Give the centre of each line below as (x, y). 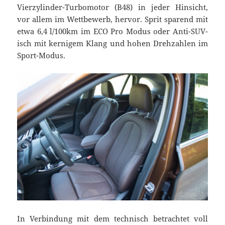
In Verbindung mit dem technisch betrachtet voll (113, 218)
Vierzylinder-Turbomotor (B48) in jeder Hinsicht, (113, 7)
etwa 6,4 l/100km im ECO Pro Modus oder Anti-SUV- (113, 31)
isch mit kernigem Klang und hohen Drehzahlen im (113, 43)
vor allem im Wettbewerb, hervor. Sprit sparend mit (113, 19)
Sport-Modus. (41, 55)
